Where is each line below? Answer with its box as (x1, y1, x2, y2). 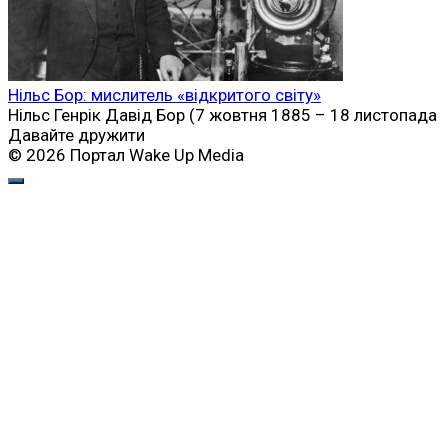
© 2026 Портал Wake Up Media (8, 145, 244, 166)
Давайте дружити (8, 125, 145, 146)
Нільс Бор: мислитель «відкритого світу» (8, 85, 321, 106)
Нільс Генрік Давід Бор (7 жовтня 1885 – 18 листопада (8, 105, 437, 126)
